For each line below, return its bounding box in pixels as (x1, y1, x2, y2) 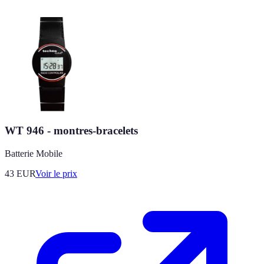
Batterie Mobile (5, 148, 62, 159)
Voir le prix (35, 169, 77, 179)
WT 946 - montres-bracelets (5, 124, 138, 137)
